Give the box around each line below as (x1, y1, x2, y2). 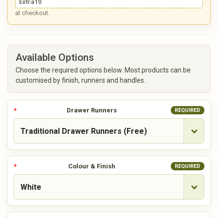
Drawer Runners (67, 107, 117, 114)
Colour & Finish (68, 163, 115, 170)
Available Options (16, 52, 94, 64)
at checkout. (15, 9, 50, 17)
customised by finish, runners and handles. (16, 76, 145, 85)
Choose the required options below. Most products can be (16, 66, 191, 74)
